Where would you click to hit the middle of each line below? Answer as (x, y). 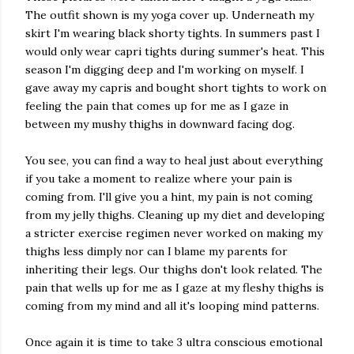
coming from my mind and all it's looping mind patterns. (172, 306)
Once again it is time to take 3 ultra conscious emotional (174, 342)
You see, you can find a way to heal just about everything (174, 160)
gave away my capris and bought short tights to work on (176, 88)
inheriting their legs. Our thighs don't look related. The (174, 269)
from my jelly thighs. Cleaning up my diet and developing (175, 215)
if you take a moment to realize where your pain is (159, 179)
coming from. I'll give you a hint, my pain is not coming (169, 197)
